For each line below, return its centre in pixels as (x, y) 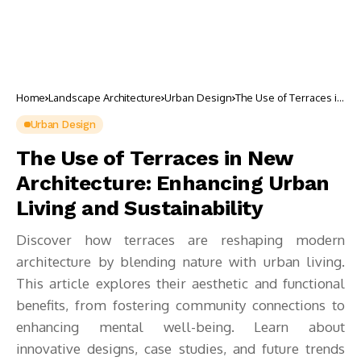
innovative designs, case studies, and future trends (180, 349)
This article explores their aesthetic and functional (180, 283)
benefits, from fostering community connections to (180, 305)
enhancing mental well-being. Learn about (180, 327)
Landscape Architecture (105, 98)
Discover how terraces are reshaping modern (180, 240)
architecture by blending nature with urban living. (180, 261)
